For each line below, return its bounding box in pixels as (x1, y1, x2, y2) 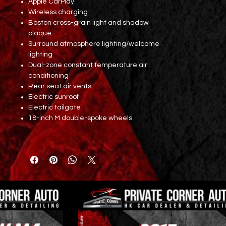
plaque (28, 30, 51, 37)
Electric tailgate (28, 104, 81, 111)
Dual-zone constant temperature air (28, 62, 147, 69)
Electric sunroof (28, 93, 79, 100)
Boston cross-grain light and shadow (28, 19, 149, 26)
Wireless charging (28, 9, 88, 16)
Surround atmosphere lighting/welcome (28, 40, 159, 47)
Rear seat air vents (28, 83, 91, 90)
